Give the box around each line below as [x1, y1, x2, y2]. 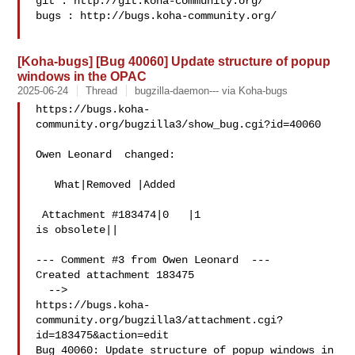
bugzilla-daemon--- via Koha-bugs [135, 85, 288, 97]
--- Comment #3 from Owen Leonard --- [36, 254, 271, 266]
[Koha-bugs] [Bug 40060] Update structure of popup [17, 54, 331, 68]
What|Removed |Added [36, 178, 55, 191]
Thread [86, 85, 118, 97]
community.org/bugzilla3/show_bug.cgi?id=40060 [36, 118, 322, 131]
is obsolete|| [36, 223, 119, 236]
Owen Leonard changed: [36, 148, 176, 161]
